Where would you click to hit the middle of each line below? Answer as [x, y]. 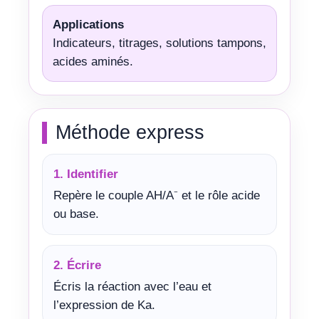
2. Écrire [77, 265]
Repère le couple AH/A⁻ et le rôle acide [157, 195]
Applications [88, 25]
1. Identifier [86, 174]
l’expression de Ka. [104, 305]
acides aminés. [93, 62]
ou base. [76, 214]
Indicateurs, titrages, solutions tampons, [159, 43]
